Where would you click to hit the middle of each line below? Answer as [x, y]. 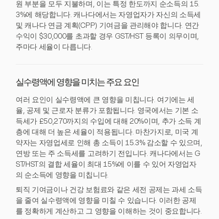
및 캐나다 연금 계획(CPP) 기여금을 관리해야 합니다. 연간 [108, 25]
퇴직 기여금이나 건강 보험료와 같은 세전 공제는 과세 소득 [109, 190]
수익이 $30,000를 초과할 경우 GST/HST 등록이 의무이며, [108, 36]
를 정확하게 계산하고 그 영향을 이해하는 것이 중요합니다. [109, 211]
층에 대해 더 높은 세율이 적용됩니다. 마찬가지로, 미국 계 [107, 132]
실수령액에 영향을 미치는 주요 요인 [77, 83]
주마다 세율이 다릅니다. [54, 47]
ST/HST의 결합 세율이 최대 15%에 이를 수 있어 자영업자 [106, 164]
